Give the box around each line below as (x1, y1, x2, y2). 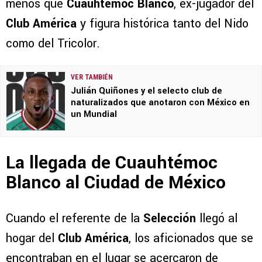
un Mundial (71, 108, 117, 121)
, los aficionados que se (129, 229, 253, 247)
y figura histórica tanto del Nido (80, 15, 249, 33)
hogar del (6, 229, 58, 247)
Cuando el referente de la (6, 209, 143, 227)
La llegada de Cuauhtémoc (6, 150, 218, 175)
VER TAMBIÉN (71, 73, 113, 82)
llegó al (196, 209, 237, 227)
